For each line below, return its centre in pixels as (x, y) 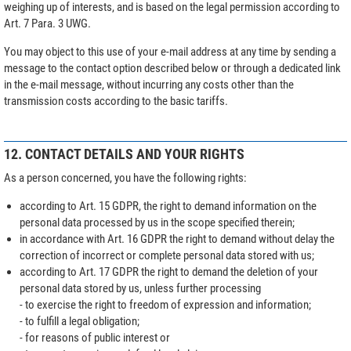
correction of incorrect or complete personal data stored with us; (166, 255)
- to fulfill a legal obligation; (79, 321)
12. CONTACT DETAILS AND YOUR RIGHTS (124, 154)
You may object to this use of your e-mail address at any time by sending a (170, 51)
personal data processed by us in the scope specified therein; (157, 222)
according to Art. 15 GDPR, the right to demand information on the (168, 206)
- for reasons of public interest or (94, 337)
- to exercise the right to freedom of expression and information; (165, 304)
